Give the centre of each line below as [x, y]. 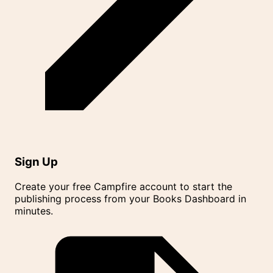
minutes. [34, 211]
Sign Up [36, 161]
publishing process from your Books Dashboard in [130, 198]
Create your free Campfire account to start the [123, 186]
